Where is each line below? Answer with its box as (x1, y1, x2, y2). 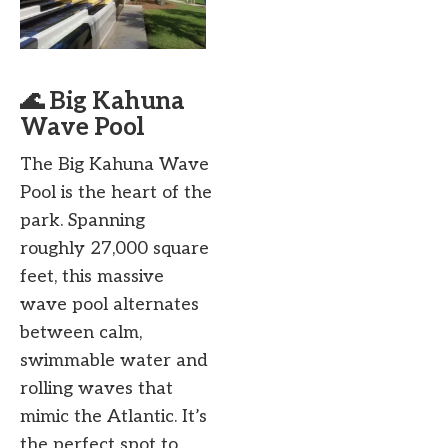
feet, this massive (20, 266, 164, 288)
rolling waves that (20, 378, 173, 400)
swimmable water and (20, 350, 208, 372)
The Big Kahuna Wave (20, 154, 209, 176)
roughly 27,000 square (20, 238, 209, 260)
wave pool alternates (20, 294, 199, 316)
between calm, (20, 322, 142, 344)
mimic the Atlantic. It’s (20, 406, 207, 428)
